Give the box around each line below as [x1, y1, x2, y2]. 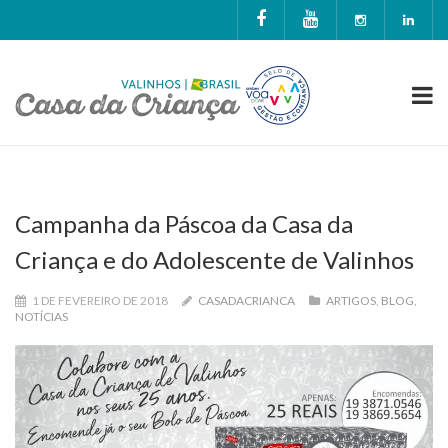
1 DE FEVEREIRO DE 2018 [30, 293, 170, 308]
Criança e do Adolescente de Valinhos [15, 245, 414, 274]
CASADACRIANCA [198, 293, 295, 308]
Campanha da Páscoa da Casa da [15, 209, 353, 238]
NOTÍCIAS [15, 309, 68, 324]
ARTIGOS [326, 293, 376, 308]
